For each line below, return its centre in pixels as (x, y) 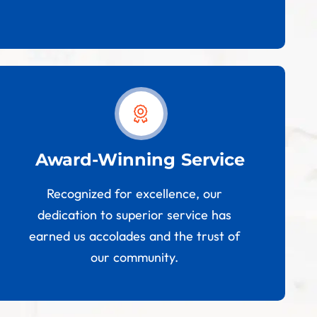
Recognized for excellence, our (135, 194)
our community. (135, 258)
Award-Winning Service (140, 160)
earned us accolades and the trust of (135, 236)
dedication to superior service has (135, 215)
